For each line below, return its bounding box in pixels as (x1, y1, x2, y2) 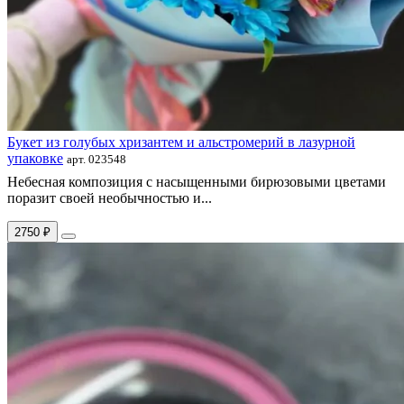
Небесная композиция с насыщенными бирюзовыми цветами (7, 173, 386, 189)
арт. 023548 (67, 151, 126, 166)
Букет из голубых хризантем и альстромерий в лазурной (7, 133, 355, 150)
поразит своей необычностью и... (7, 189, 212, 206)
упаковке (7, 150, 63, 166)
